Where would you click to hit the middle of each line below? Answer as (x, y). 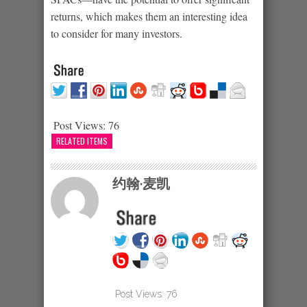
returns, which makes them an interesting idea (149, 16)
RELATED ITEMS (82, 140)
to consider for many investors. (116, 33)
